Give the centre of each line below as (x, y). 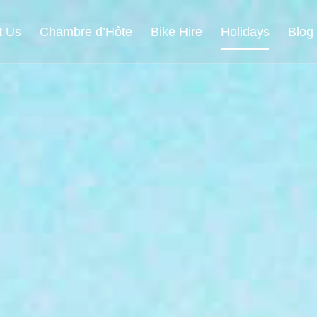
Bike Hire (177, 32)
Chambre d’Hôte (86, 32)
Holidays (245, 32)
